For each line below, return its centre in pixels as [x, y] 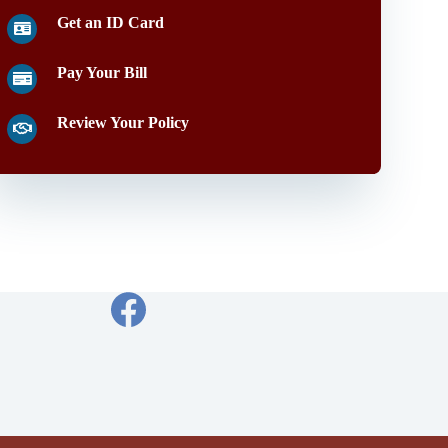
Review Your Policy [123, 122]
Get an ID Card [111, 22]
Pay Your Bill [102, 72]
